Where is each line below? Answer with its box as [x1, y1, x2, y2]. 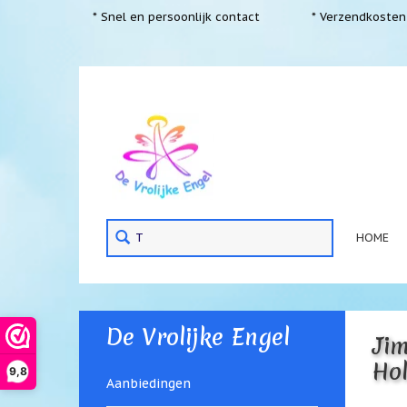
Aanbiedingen [106, 375, 191, 392]
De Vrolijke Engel [106, 322, 290, 352]
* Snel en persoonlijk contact [93, 9, 260, 24]
